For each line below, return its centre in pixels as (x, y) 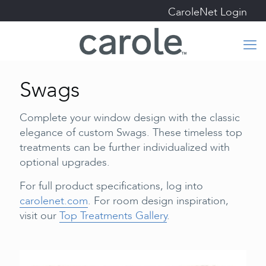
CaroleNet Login (208, 12)
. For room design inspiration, (158, 201)
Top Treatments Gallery (113, 216)
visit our (39, 216)
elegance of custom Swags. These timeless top (131, 133)
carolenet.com (54, 201)
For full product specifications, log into (111, 186)
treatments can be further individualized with (125, 148)
